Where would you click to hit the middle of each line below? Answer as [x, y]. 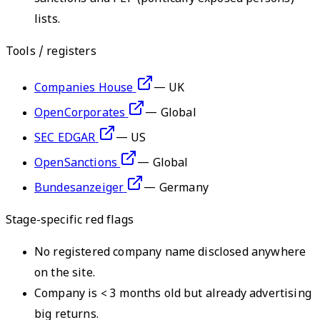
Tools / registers [51, 52]
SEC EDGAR [65, 139]
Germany [184, 189]
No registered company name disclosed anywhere [170, 253]
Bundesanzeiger [79, 189]
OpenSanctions [76, 164]
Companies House [84, 89]
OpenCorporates [80, 114]
